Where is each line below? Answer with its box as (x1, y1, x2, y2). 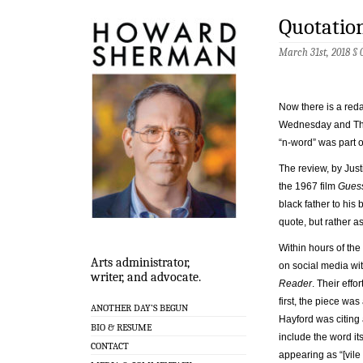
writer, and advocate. (91, 270, 201, 285)
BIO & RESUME (91, 321, 152, 333)
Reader (279, 277, 312, 289)
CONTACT (91, 340, 129, 352)
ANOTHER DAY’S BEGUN (91, 301, 188, 314)
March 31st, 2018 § (279, 46, 360, 59)
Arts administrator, (91, 255, 190, 271)
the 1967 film (279, 180, 338, 192)
